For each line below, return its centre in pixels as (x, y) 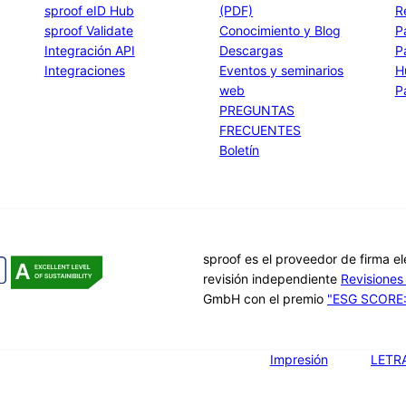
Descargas (251, 51)
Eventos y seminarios (282, 71)
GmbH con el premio (265, 299)
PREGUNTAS (257, 111)
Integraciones (84, 71)
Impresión (299, 360)
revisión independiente (272, 279)
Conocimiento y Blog (280, 31)
